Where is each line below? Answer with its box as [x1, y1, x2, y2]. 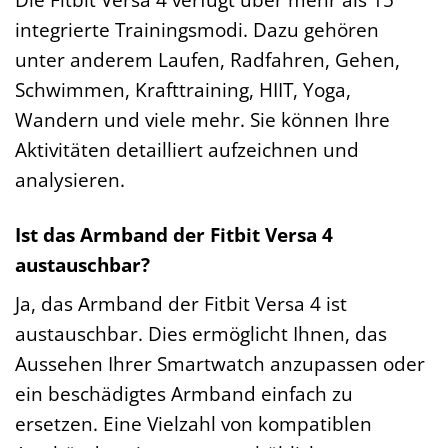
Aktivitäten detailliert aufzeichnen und [15, 135, 359, 163]
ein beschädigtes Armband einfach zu [15, 380, 353, 408]
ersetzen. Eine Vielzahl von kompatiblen [15, 410, 372, 438]
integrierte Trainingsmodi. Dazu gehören [15, 15, 379, 43]
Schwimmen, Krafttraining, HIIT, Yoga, [15, 75, 351, 103]
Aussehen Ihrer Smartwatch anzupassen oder [15, 350, 425, 378]
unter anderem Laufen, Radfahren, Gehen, [15, 45, 400, 73]
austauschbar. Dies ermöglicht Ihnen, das [15, 320, 387, 348]
